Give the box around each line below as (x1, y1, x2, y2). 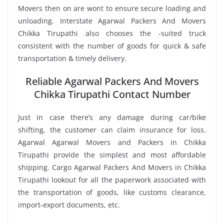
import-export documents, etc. (18, 199, 120, 209)
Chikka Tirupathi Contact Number (33, 87, 190, 101)
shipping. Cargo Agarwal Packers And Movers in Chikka (18, 162, 206, 172)
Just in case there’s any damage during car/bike (18, 112, 206, 122)
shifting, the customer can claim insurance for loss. (18, 124, 206, 134)
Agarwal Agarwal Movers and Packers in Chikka (18, 137, 206, 147)
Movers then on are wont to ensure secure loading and (18, 3, 206, 13)
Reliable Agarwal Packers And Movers (25, 74, 199, 88)
